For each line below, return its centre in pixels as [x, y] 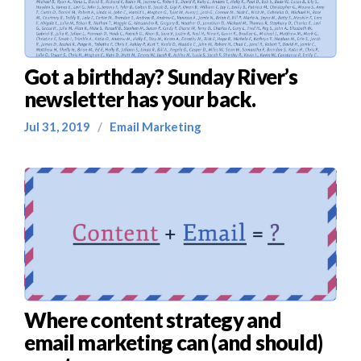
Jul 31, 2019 [61, 127]
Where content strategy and [153, 320]
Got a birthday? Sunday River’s [161, 77]
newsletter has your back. [140, 99]
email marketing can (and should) [174, 342]
